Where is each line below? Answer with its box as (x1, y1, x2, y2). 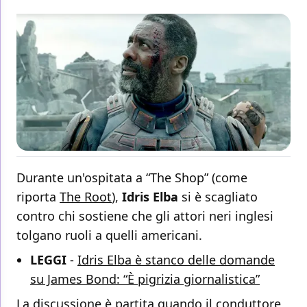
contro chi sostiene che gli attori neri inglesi (16, 208, 273, 225)
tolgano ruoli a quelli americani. (16, 227, 202, 244)
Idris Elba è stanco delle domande (77, 251, 275, 269)
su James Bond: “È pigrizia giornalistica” (30, 271, 260, 288)
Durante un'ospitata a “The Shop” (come (16, 169, 247, 186)
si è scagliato (178, 188, 258, 206)
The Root (60, 188, 112, 206)
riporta (16, 188, 60, 206)
